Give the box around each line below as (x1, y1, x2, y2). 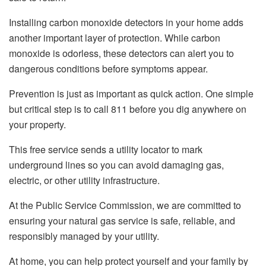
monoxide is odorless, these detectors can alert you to (9, 46, 234, 61)
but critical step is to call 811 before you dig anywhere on (9, 102, 246, 116)
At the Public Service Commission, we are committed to (9, 198, 241, 213)
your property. (9, 118, 66, 132)
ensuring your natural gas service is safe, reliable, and (9, 214, 235, 228)
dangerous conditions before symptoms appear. (9, 62, 208, 76)
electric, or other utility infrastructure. (9, 173, 160, 188)
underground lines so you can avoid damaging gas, (9, 158, 224, 172)
